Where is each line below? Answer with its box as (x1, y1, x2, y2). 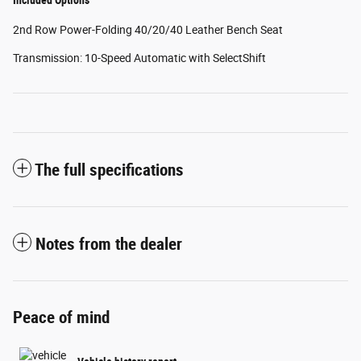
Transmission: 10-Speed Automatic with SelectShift (13, 51, 266, 64)
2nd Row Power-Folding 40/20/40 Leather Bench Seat (13, 23, 283, 36)
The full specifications (35, 160, 184, 180)
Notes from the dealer (35, 234, 182, 254)
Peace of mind (13, 307, 110, 327)
